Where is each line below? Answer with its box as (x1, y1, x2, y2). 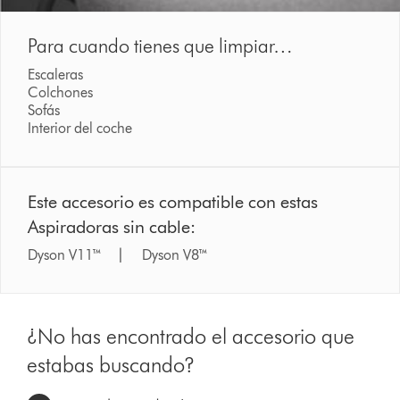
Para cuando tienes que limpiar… (28, 33, 294, 58)
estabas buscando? (27, 351, 196, 378)
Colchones (28, 83, 94, 101)
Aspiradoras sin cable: (28, 215, 196, 237)
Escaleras (28, 65, 84, 83)
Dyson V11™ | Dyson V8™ (28, 246, 210, 263)
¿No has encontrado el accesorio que (27, 322, 355, 349)
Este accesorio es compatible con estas (28, 190, 319, 212)
